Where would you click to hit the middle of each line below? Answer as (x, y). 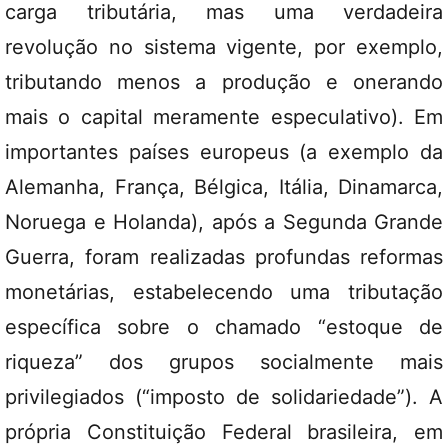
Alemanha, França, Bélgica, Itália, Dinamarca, (224, 187)
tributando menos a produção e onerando (224, 82)
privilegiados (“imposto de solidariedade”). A (224, 397)
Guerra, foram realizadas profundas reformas (224, 257)
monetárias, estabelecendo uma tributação (224, 292)
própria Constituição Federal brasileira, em (224, 432)
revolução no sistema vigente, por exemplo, (224, 47)
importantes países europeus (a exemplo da (224, 152)
